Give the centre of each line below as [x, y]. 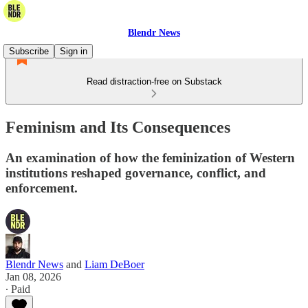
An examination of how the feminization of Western [150, 157]
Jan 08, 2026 [33, 276]
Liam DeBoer [114, 264]
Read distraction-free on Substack [154, 81]
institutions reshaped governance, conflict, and [136, 173]
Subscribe [29, 51]
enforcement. [42, 188]
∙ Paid [18, 289]
